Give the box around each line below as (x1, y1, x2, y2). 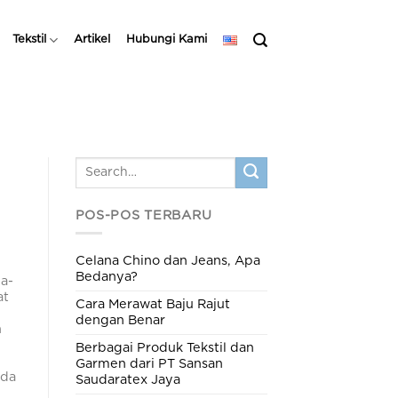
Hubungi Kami (126, 34, 207, 45)
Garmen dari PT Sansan (75, 356, 223, 370)
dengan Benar (75, 313, 165, 327)
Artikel (74, 34, 110, 45)
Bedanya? (75, 269, 138, 283)
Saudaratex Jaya (75, 372, 180, 386)
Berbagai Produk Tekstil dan (75, 340, 254, 354)
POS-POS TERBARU (75, 208, 212, 222)
